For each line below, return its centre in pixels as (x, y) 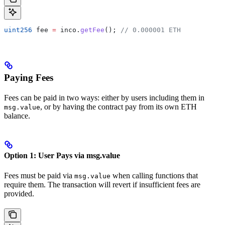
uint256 (18, 30)
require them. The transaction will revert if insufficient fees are (102, 184)
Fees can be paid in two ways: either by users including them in (104, 97)
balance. (17, 116)
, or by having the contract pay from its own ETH (119, 106)
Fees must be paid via (39, 175)
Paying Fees (29, 77)
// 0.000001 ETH (151, 30)
